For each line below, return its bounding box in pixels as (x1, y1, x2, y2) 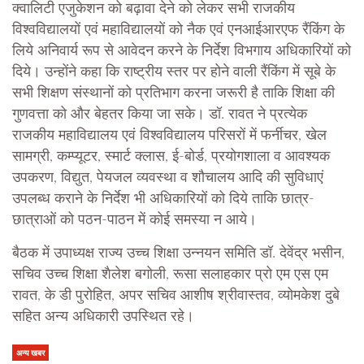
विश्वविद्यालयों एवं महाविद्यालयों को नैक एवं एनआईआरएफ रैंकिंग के (12, 23, 344, 38)
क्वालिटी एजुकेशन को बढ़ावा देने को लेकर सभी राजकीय (12, 2, 295, 17)
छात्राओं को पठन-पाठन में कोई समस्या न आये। (12, 213, 257, 228)
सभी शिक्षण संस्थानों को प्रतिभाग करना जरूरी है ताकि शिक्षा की (12, 86, 335, 102)
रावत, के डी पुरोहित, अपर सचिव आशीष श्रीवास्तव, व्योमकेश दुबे (12, 288, 340, 304)
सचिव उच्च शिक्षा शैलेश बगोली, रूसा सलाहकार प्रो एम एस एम (12, 267, 328, 283)
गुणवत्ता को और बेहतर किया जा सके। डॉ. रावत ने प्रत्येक (12, 107, 307, 123)
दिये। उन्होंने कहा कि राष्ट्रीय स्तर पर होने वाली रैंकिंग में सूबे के (12, 65, 336, 80)
